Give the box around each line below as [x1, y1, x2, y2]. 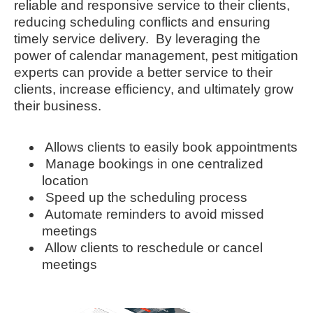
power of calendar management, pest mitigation [14, 48, 298, 64]
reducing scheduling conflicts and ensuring [14, 15, 270, 30]
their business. [14, 99, 101, 114]
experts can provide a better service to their [14, 65, 272, 80]
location [42, 173, 89, 188]
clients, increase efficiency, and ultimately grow [14, 82, 293, 97]
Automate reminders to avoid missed [45, 206, 264, 221]
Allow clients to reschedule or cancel [45, 240, 263, 255]
